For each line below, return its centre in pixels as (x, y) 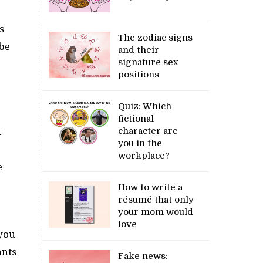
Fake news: (143, 256)
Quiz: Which (145, 106)
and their (139, 50)
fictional (136, 118)
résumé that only (156, 199)
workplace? (144, 155)
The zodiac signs (156, 37)
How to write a (151, 187)
